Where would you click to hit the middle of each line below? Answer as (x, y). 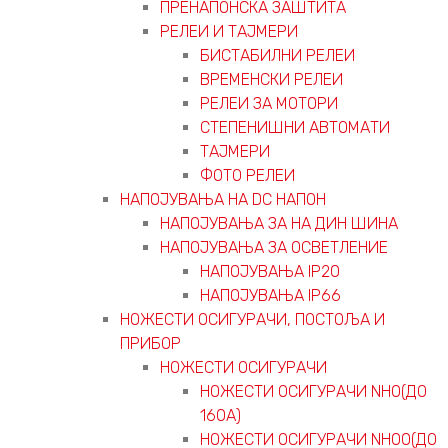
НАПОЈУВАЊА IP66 (270, 295)
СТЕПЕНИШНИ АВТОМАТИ (295, 127)
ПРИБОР (150, 343)
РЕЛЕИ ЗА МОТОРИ (269, 103)
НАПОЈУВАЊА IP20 (270, 271)
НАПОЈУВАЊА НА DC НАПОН (223, 199)
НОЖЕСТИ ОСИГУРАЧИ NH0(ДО (313, 391)
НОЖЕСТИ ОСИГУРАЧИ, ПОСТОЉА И (252, 319)
